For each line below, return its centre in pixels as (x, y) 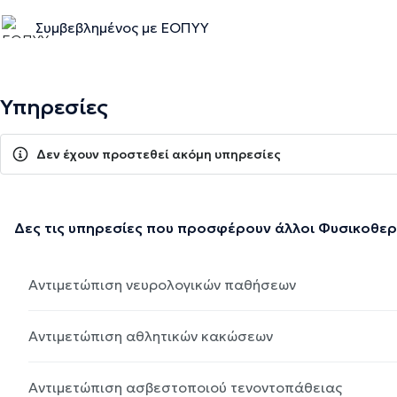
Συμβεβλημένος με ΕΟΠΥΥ (122, 28)
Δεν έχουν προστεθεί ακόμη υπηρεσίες (159, 154)
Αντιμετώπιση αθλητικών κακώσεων (151, 335)
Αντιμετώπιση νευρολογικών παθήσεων (162, 284)
